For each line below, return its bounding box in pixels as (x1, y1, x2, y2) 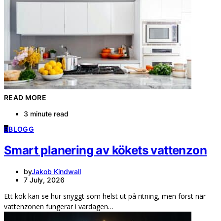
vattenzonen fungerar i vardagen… (4, 201, 113, 211)
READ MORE (4, 93, 47, 102)
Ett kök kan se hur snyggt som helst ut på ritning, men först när (4, 191, 206, 201)
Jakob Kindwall (32, 167, 81, 176)
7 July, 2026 (24, 175, 65, 184)
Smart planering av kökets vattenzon (4, 143, 207, 157)
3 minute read (24, 109, 69, 118)
